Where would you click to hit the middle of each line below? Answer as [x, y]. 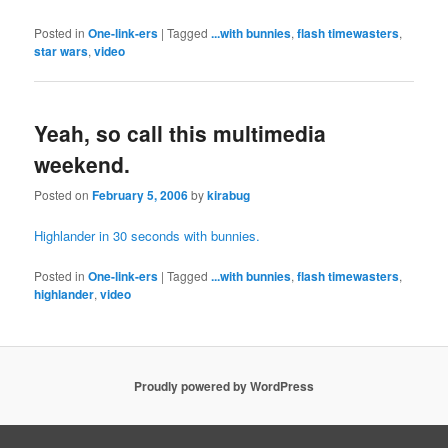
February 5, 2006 [140, 195]
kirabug [229, 195]
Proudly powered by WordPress [224, 385]
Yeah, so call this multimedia [180, 132]
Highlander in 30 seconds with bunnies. [147, 236]
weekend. [82, 163]
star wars [61, 50]
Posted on [63, 195]
